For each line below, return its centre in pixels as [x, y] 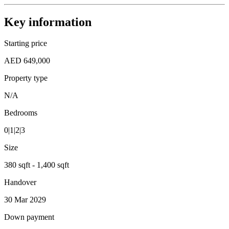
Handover [20, 182]
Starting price [26, 43]
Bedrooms [21, 113]
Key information [48, 22]
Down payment [29, 217]
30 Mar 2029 [25, 200]
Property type [26, 78]
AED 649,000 [27, 61]
